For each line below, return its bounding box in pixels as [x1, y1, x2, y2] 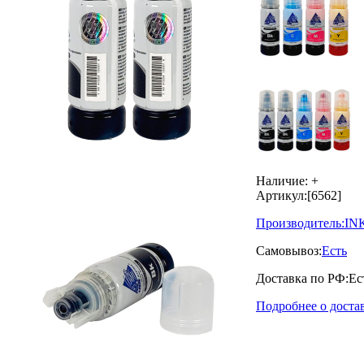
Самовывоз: [256, 243, 322, 258]
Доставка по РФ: [256, 271, 349, 285]
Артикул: [256, 188, 307, 202]
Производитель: [256, 215, 344, 230]
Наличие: [256, 173, 308, 188]
